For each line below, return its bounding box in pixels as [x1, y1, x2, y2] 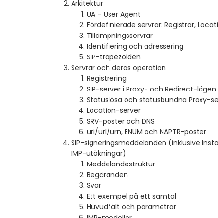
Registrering [87, 73, 127, 84]
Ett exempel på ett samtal [87, 191, 176, 201]
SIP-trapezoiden [87, 52, 141, 62]
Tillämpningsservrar [87, 31, 153, 41]
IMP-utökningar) [71, 148, 126, 159]
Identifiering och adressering [87, 41, 183, 52]
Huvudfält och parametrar [87, 202, 176, 212]
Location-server [87, 106, 141, 116]
